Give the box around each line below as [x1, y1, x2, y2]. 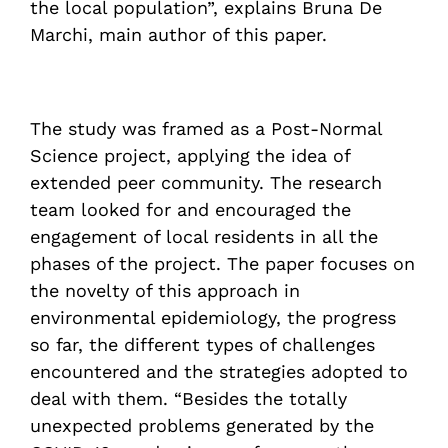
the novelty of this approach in [30, 280, 300, 301]
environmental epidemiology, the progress [30, 307, 396, 328]
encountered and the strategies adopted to [30, 361, 408, 382]
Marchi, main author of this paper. [30, 24, 327, 45]
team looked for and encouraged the [30, 199, 351, 220]
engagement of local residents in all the [30, 226, 378, 247]
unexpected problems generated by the [30, 415, 374, 436]
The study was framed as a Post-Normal [30, 118, 382, 139]
